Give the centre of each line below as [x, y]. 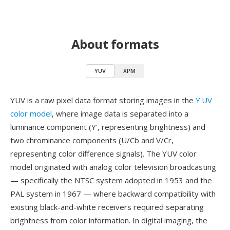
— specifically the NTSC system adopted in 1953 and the [111, 180]
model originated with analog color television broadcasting [113, 167]
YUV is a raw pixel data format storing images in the [103, 100]
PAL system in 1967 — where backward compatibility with [113, 194]
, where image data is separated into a [120, 113]
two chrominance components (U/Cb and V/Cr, [92, 140]
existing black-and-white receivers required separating [107, 207]
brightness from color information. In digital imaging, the [109, 220]
